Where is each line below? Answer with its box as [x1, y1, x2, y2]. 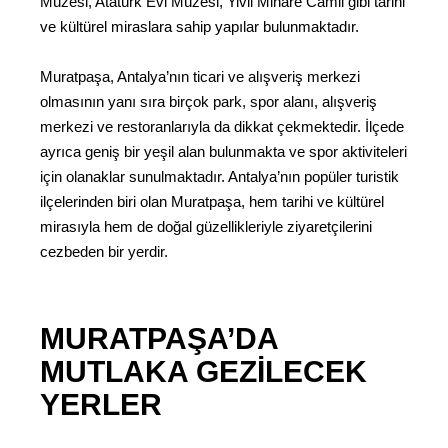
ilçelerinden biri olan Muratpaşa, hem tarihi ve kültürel [40, 193, 384, 211]
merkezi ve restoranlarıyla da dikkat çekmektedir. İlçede [40, 118, 404, 136]
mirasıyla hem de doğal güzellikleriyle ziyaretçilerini [40, 218, 372, 236]
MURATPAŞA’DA [40, 322, 278, 355]
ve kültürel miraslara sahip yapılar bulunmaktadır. [40, 17, 359, 35]
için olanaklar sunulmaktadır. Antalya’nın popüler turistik [40, 168, 399, 186]
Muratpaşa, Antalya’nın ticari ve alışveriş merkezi [40, 68, 360, 86]
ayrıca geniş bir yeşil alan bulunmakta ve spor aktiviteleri [40, 143, 407, 161]
